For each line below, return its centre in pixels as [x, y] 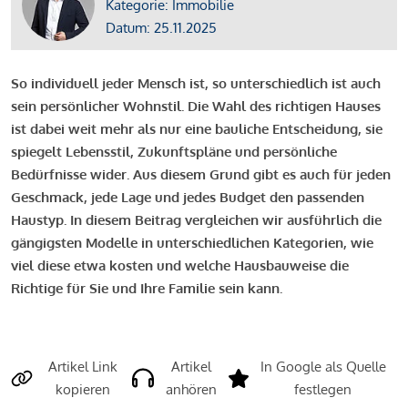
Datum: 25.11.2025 [161, 27]
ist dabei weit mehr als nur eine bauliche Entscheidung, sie [197, 129]
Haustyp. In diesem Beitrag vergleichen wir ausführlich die [196, 220]
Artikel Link [82, 367]
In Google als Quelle [323, 367]
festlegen [323, 390]
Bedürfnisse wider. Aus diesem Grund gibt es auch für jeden [201, 175]
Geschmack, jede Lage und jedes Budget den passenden [188, 198]
